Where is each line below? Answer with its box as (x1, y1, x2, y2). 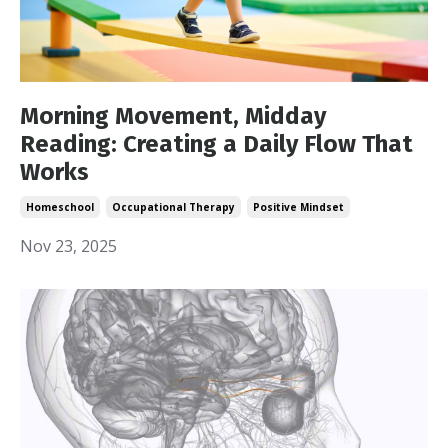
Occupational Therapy (112, 200, 235, 215)
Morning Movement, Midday (20, 102, 326, 131)
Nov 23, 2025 (20, 235, 117, 258)
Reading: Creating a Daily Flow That (20, 130, 413, 159)
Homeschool (26, 200, 94, 215)
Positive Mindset (253, 200, 344, 215)
